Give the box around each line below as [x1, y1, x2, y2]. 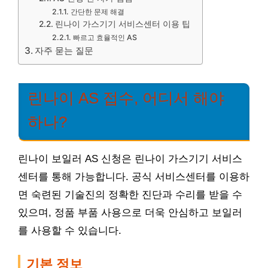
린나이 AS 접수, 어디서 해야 [28, 90, 224, 106]
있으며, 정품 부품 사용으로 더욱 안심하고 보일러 [18, 207, 242, 219]
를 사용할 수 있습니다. [18, 225, 121, 237]
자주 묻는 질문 [35, 45, 94, 56]
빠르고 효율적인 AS [72, 33, 137, 42]
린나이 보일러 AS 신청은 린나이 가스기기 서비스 [18, 153, 242, 165]
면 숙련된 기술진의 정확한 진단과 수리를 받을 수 [18, 189, 242, 201]
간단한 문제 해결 [70, 7, 124, 16]
